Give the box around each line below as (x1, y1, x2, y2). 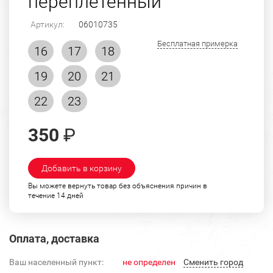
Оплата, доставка (9, 232, 99, 246)
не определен (122, 257, 175, 268)
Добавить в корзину (41, 163, 122, 174)
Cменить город (183, 257, 243, 268)
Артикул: (30, 19, 65, 30)
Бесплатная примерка (157, 39, 238, 49)
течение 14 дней (28, 191, 83, 200)
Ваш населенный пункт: (9, 257, 104, 268)
